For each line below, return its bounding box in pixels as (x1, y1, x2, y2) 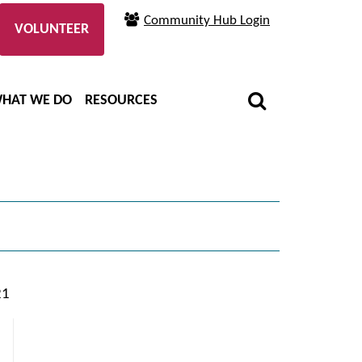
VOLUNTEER (15, 22, 89, 37)
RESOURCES (84, 92, 158, 108)
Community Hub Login (144, 14, 270, 27)
